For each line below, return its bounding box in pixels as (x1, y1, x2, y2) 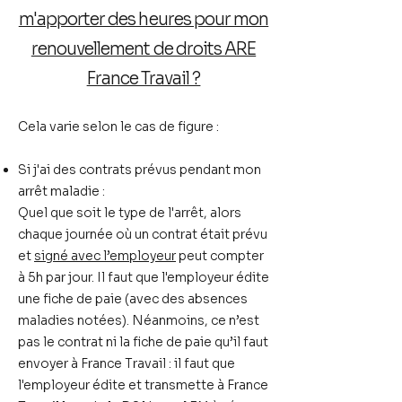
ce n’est (211, 312, 259, 328)
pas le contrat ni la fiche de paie (18, 334, 212, 350)
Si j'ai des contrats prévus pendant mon (18, 162, 261, 178)
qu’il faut (212, 334, 268, 350)
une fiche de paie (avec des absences (18, 291, 248, 307)
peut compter (176, 248, 264, 264)
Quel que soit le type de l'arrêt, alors (18, 205, 241, 221)
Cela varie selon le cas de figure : (18, 118, 222, 135)
